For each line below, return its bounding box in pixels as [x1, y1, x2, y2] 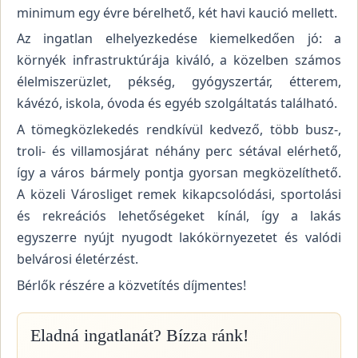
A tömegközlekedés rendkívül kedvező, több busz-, [17, 120, 341, 138]
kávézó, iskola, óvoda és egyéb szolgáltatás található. [17, 94, 340, 113]
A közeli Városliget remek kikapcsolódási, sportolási [17, 185, 341, 203]
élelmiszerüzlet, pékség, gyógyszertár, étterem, [17, 73, 341, 91]
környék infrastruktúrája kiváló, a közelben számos [17, 51, 341, 70]
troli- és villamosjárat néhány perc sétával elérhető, [17, 141, 341, 160]
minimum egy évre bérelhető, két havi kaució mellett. [17, 3, 337, 22]
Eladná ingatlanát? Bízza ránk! [30, 325, 249, 345]
